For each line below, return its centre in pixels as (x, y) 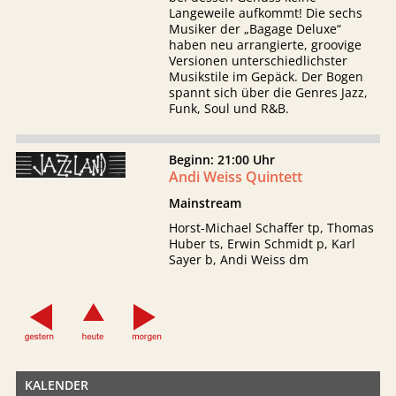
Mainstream (206, 203)
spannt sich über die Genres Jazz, (269, 92)
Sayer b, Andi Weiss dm (239, 259)
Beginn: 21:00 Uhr (222, 160)
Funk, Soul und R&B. (229, 108)
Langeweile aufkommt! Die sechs (266, 13)
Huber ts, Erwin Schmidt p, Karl (263, 244)
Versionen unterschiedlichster (259, 61)
